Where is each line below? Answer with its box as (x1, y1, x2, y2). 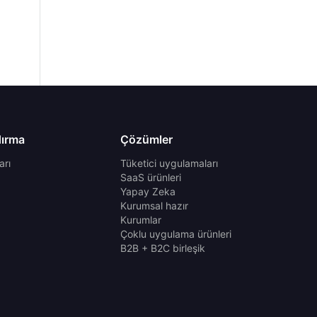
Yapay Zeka (120, 185, 175, 197)
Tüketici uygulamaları (120, 156, 218, 169)
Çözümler (120, 132, 173, 146)
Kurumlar (120, 213, 161, 226)
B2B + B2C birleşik (120, 241, 205, 254)
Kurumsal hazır (120, 199, 188, 212)
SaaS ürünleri (120, 171, 181, 183)
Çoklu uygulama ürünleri (120, 227, 231, 240)
